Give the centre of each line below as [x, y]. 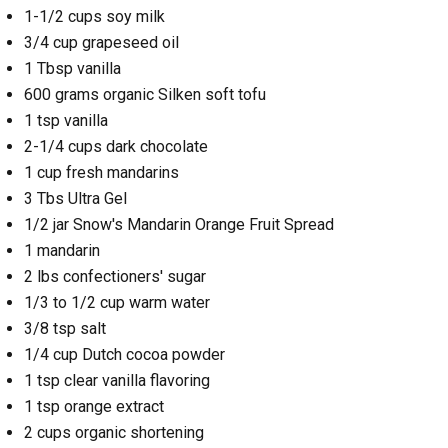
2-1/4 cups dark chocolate [116, 147]
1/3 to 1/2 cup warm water [117, 303]
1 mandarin [62, 251]
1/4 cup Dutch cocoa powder [124, 355]
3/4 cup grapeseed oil [101, 43]
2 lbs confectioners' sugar [115, 277]
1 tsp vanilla [66, 121]
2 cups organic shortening [114, 433]
